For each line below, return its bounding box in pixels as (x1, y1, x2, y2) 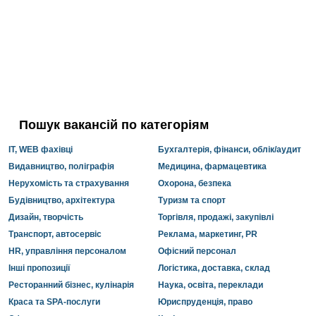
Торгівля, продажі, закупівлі (158, 212, 274, 222)
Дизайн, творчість (8, 212, 83, 222)
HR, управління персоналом (8, 246, 126, 256)
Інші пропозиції (8, 263, 70, 273)
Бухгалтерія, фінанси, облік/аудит (158, 145, 301, 154)
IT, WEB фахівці (8, 145, 73, 154)
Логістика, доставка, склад (158, 263, 270, 273)
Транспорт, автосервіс (8, 229, 102, 239)
